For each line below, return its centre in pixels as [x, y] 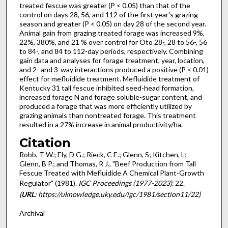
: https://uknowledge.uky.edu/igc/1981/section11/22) [117, 194]
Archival [32, 213]
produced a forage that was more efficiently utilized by [105, 106]
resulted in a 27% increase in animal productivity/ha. [101, 124]
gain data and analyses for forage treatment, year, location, [112, 60]
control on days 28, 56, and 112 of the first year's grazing [108, 14]
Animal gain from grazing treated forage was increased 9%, [112, 33]
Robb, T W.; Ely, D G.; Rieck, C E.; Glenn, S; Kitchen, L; [103, 155]
